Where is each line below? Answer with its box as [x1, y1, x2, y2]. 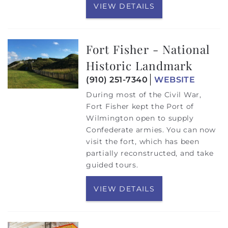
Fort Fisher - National [86, 41, 211, 58]
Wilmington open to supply [86, 113, 194, 123]
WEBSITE [154, 75, 195, 85]
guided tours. [86, 160, 138, 170]
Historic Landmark [86, 58, 193, 74]
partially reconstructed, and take [86, 149, 214, 158]
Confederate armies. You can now [86, 125, 216, 135]
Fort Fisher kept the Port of [86, 102, 194, 111]
